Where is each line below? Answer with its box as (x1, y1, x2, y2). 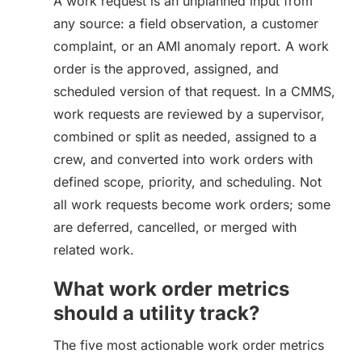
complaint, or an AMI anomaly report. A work (53, 38, 329, 54)
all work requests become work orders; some (53, 196, 330, 213)
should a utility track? (53, 301, 259, 325)
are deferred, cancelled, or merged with (53, 219, 297, 235)
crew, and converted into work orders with (53, 151, 313, 167)
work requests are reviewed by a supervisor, (53, 106, 325, 122)
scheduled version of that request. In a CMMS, (53, 83, 335, 99)
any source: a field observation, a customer (53, 15, 318, 32)
